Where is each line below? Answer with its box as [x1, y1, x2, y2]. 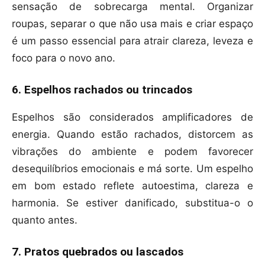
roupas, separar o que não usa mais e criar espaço [12, 18, 253, 30]
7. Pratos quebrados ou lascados [12, 245, 183, 259]
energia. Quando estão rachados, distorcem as [12, 128, 253, 141]
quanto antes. [12, 214, 77, 227]
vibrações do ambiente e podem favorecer [12, 146, 253, 158]
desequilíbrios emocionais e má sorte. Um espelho [12, 163, 253, 175]
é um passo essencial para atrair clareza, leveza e [12, 35, 253, 47]
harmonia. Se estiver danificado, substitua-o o [12, 197, 253, 209]
